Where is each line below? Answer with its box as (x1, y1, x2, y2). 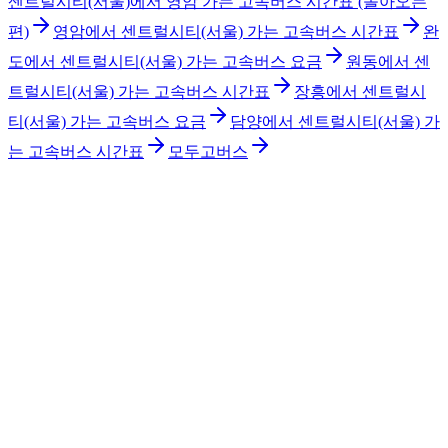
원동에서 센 (346, 52, 430, 70)
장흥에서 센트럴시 (294, 82, 426, 100)
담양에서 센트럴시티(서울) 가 (230, 112, 440, 130)
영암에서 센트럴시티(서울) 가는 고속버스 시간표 (53, 22, 399, 40)
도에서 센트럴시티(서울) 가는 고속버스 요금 (8, 52, 322, 70)
